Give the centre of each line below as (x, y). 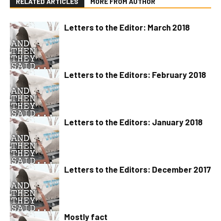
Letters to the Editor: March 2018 (127, 27)
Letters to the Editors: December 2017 (138, 169)
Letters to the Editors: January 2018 (133, 122)
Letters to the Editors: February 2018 (135, 74)
